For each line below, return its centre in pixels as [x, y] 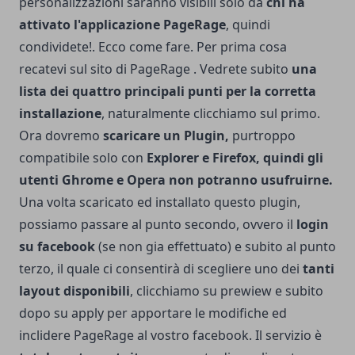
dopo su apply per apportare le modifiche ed [153, 313]
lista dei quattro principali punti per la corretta [168, 91]
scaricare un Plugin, [166, 135]
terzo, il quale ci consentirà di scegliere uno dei [159, 268]
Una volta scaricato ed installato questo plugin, [160, 202]
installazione [60, 113]
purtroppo [262, 135]
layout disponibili [74, 290]
